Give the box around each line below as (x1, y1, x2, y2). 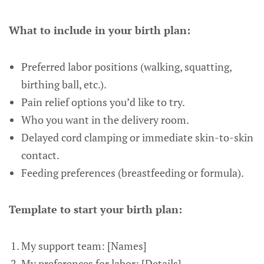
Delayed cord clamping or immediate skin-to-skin (21, 130, 253, 144)
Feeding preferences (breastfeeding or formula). (21, 166, 244, 180)
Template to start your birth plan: (9, 202, 182, 216)
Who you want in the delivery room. (21, 113, 189, 127)
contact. (21, 148, 60, 162)
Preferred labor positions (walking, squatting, (21, 60, 232, 74)
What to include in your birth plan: (9, 23, 190, 37)
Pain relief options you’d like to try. (21, 95, 185, 109)
